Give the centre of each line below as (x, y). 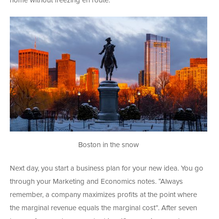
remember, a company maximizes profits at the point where (103, 195)
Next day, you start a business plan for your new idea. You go (107, 169)
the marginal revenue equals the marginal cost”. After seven (103, 208)
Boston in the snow (108, 145)
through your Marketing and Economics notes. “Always (96, 182)
